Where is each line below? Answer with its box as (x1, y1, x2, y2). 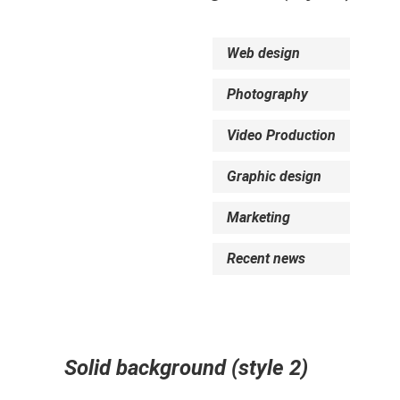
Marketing (227, 209, 290, 226)
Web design (227, 45, 300, 62)
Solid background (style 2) (64, 355, 308, 380)
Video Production (227, 127, 336, 144)
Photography (227, 86, 308, 103)
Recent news (227, 250, 305, 267)
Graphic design (227, 168, 321, 185)
